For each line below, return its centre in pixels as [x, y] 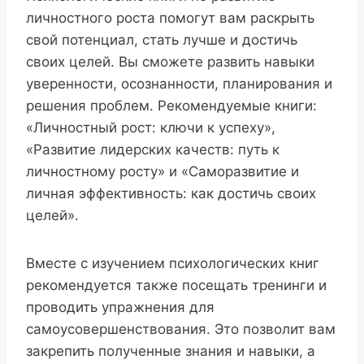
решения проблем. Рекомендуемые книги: [171, 106]
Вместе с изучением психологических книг [173, 264]
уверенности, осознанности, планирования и [179, 84]
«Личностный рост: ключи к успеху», [151, 128]
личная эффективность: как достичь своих [171, 194]
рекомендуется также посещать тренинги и [176, 286]
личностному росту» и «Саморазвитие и [162, 172]
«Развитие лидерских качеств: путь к [153, 150]
